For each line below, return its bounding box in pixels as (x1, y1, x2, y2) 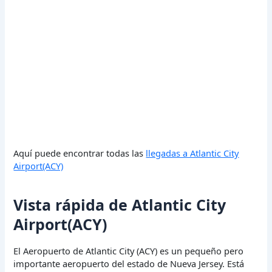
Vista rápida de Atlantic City (13, 194, 226, 216)
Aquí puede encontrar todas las (13, 146, 146, 159)
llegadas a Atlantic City (146, 146, 239, 159)
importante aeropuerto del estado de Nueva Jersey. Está (13, 257, 245, 270)
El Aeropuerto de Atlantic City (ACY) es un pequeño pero (13, 244, 244, 257)
